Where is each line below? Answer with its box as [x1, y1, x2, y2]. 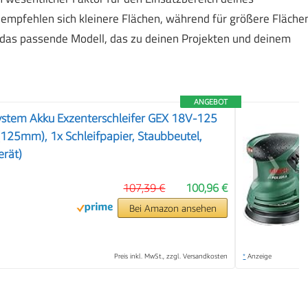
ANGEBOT [194, 97, 228, 107]
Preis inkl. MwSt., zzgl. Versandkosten [114, 252, 228, 261]
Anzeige [245, 252, 272, 261]
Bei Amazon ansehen [129, 202, 217, 214]
